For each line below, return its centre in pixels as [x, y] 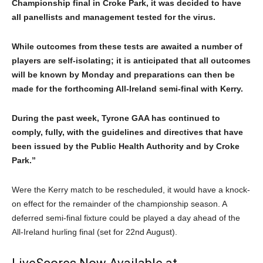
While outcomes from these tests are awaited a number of [127, 47]
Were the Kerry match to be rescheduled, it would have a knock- [131, 190]
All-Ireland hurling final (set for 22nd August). [95, 232]
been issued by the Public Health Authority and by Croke [126, 146]
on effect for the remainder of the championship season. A [119, 204]
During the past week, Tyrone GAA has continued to [116, 118]
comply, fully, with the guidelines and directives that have [127, 132]
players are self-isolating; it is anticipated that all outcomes [131, 61]
